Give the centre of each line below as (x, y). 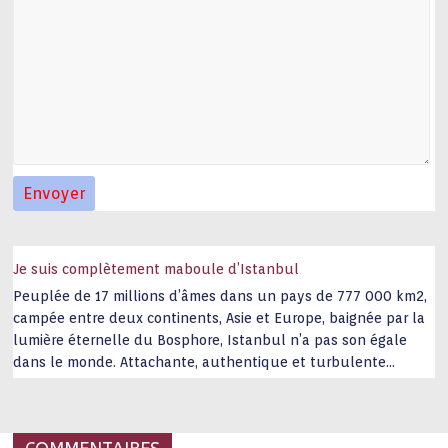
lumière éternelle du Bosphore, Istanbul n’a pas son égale (210, 340)
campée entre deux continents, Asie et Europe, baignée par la (219, 318)
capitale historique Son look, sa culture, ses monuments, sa (214, 384)
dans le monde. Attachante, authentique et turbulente (200, 362)
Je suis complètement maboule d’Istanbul (156, 269)
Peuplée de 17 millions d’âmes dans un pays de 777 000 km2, (220, 296)
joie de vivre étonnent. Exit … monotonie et (159, 406)
